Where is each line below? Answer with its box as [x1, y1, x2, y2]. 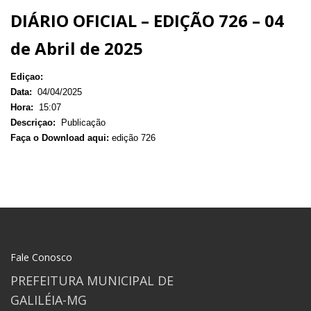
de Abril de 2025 [10, 36, 143, 60]
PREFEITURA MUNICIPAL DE [10, 271, 174, 289]
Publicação [58, 117, 106, 128]
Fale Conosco [10, 250, 72, 264]
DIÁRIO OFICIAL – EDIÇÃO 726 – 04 [10, 8, 284, 32]
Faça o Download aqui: [10, 132, 109, 143]
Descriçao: [10, 117, 58, 128]
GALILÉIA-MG [10, 291, 87, 308]
